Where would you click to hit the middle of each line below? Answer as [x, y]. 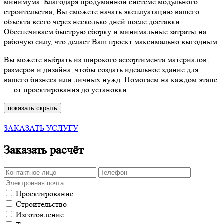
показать [22, 108]
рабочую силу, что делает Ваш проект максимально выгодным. [112, 42]
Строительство [41, 204]
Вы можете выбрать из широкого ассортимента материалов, [106, 60]
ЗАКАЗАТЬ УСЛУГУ [41, 128]
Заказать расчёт [44, 150]
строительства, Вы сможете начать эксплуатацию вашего [102, 12]
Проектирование [45, 194]
